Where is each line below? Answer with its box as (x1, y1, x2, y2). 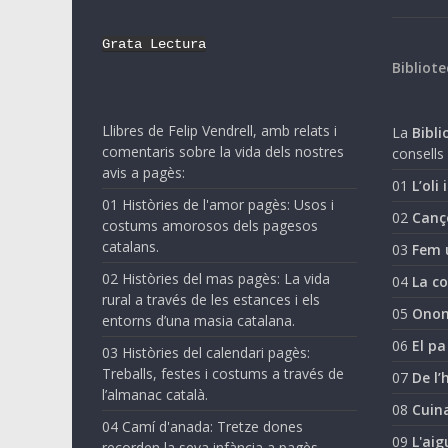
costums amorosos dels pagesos (102, 215, 318, 235)
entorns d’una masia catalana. (102, 310, 295, 330)
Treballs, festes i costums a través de (102, 363, 344, 383)
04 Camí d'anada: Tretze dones (102, 416, 303, 436)
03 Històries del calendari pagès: (102, 342, 310, 362)
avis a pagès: (102, 162, 185, 182)
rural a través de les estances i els (102, 289, 320, 309)
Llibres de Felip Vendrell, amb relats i (102, 120, 337, 140)
